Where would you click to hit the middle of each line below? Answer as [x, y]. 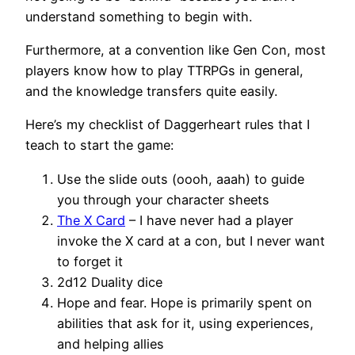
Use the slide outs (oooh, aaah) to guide [181, 179]
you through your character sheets [163, 199]
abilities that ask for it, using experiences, [185, 323]
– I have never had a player [209, 220]
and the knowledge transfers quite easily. [151, 91]
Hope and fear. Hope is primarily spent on [185, 302]
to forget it [90, 261]
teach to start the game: [99, 145]
